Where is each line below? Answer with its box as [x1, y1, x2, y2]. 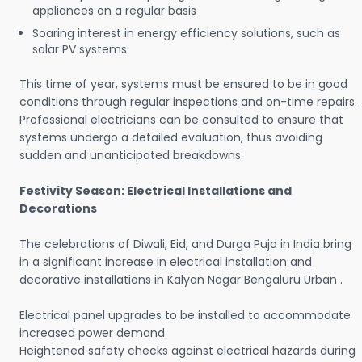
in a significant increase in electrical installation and [19, 254, 312, 271]
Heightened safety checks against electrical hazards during [19, 343, 356, 360]
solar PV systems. [32, 41, 133, 58]
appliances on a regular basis [32, 2, 196, 19]
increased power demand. [19, 325, 167, 342]
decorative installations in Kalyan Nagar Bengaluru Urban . [19, 271, 343, 288]
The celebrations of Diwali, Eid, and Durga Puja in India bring [19, 236, 351, 253]
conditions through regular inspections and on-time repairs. [19, 94, 357, 111]
